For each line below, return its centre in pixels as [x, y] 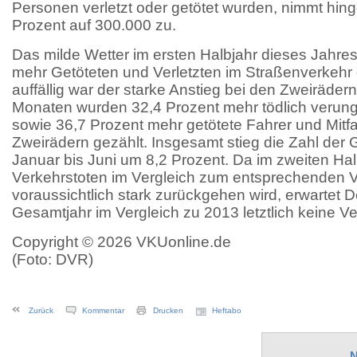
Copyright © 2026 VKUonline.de [122, 241]
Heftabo [227, 310]
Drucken [168, 310]
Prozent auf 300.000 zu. [94, 25]
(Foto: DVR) [53, 259]
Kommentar [103, 310]
